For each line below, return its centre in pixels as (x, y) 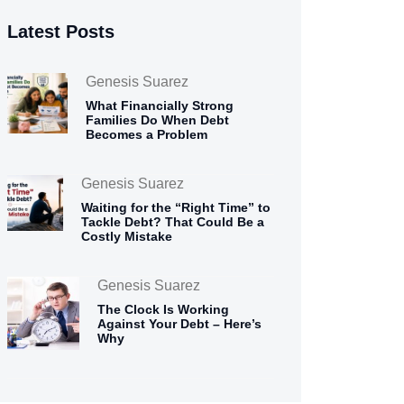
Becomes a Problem (147, 135)
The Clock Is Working (164, 310)
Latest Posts (61, 32)
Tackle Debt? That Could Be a (172, 222)
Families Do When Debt (158, 120)
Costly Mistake (126, 237)
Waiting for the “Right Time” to (175, 208)
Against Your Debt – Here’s (180, 324)
